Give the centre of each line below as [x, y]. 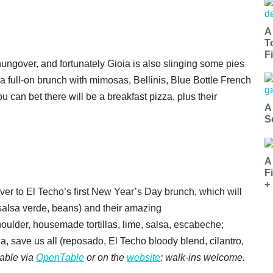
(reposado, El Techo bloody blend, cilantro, [152, 241]
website [144, 257]
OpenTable [60, 257]
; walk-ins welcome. [204, 257]
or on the [105, 257]
